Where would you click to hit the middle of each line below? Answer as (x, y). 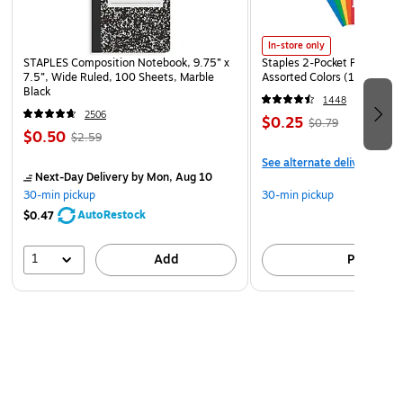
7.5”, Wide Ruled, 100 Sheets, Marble (119, 78)
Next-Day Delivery (82, 178)
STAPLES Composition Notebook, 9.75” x (126, 63)
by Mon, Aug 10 (170, 178)
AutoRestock (112, 215)
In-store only (297, 46)
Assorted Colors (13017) (324, 78)
